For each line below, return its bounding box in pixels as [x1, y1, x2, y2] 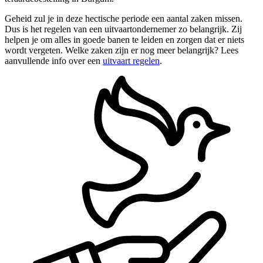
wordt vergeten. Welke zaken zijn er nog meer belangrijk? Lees [5, 45, 238, 55]
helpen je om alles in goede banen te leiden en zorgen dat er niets [5, 34, 244, 45]
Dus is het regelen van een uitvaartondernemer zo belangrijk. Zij [5, 23, 242, 34]
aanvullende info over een [5, 55, 103, 66]
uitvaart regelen [103, 55, 160, 66]
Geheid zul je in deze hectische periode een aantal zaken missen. [5, 13, 242, 23]
